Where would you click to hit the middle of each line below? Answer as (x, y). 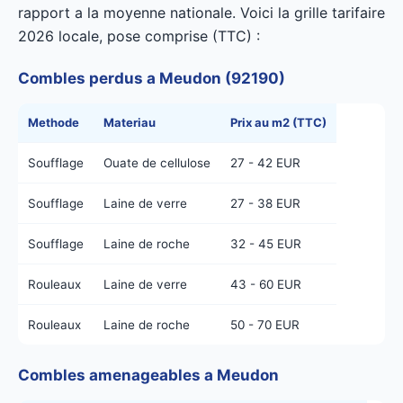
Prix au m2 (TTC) (278, 122)
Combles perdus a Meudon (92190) (152, 78)
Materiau (130, 122)
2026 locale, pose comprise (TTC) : (139, 36)
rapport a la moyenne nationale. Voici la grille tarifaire (201, 13)
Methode (54, 122)
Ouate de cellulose (157, 163)
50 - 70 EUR (265, 325)
